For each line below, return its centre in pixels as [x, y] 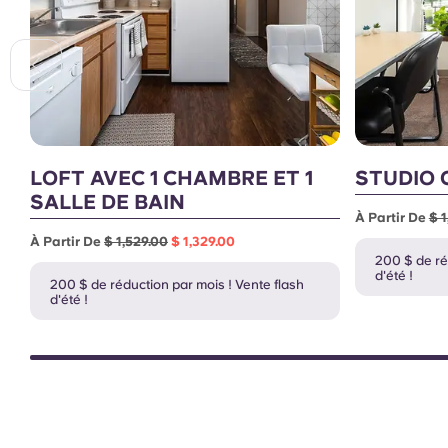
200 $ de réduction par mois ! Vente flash [177, 285]
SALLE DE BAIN [107, 202]
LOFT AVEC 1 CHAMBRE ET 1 [171, 178]
